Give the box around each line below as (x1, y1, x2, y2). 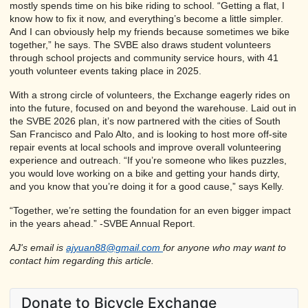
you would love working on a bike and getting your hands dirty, (10, 167, 280, 179)
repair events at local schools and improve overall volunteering (10, 141, 281, 153)
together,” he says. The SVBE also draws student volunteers (10, 38, 271, 50)
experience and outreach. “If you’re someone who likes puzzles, (10, 154, 287, 166)
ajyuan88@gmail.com (66, 241, 163, 253)
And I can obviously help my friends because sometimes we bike (10, 25, 289, 37)
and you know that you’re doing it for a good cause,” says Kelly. (10, 180, 284, 192)
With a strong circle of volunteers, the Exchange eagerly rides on (10, 89, 290, 100)
